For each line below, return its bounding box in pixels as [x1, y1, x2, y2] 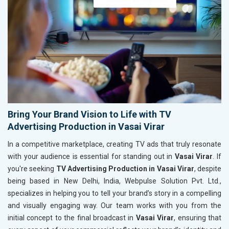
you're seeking [8, 165, 56, 173]
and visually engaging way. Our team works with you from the [8, 201, 221, 210]
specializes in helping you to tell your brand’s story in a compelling [8, 189, 221, 198]
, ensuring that [174, 214, 222, 222]
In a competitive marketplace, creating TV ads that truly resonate [8, 140, 221, 149]
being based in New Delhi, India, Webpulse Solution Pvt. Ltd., [8, 177, 221, 186]
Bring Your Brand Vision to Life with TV [8, 109, 171, 120]
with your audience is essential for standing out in [8, 152, 173, 161]
